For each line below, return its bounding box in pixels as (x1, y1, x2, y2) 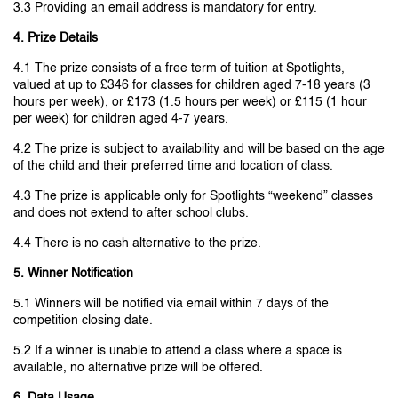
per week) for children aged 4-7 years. (13, 113, 228, 125)
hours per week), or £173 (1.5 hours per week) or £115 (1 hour (13, 96, 367, 108)
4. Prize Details (13, 32, 98, 44)
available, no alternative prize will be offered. (13, 362, 263, 374)
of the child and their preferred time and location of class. (13, 160, 333, 172)
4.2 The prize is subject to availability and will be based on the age (13, 143, 385, 155)
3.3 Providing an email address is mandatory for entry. (13, 2, 317, 14)
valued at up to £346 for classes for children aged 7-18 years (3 (13, 79, 370, 92)
